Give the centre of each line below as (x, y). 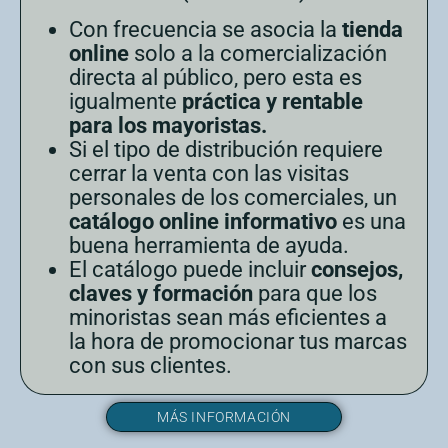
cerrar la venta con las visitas (209, 173)
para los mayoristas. (168, 125)
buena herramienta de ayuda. (209, 245)
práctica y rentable (272, 101)
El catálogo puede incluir (190, 269)
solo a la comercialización (258, 53)
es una (371, 221)
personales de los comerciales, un (233, 197)
